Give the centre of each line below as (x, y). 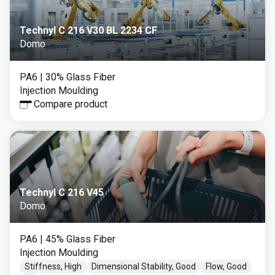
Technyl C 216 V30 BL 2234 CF (88, 30)
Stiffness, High (53, 266)
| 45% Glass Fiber (78, 239)
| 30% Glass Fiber (78, 77)
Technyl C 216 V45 (62, 192)
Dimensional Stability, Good (144, 266)
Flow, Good (226, 266)
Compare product (71, 104)
